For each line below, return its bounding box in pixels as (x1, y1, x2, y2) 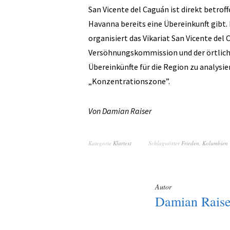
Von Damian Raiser (88, 106, 151, 117)
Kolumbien (202, 139, 228, 147)
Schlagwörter (148, 139, 181, 147)
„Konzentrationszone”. (88, 76, 170, 87)
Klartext (113, 139, 131, 147)
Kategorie (88, 139, 113, 147)
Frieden (181, 139, 199, 147)
